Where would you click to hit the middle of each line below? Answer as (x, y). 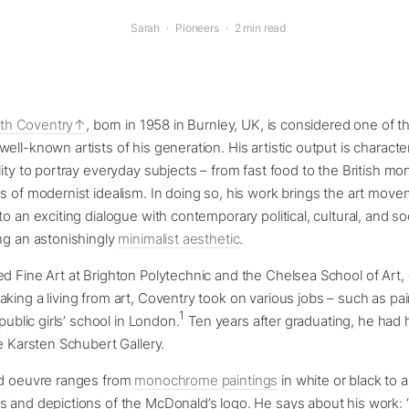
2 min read (260, 27)
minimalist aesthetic (179, 238)
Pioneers (197, 27)
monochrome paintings (206, 380)
